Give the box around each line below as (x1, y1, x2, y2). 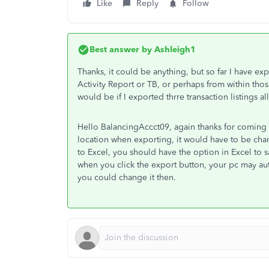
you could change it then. (77, 172, 178, 183)
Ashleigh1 (152, 44, 196, 55)
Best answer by (89, 44, 152, 55)
